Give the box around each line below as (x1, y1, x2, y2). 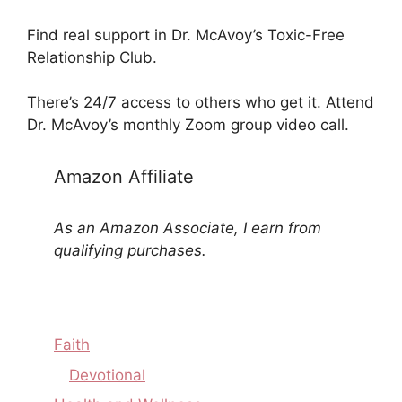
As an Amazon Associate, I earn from (54, 219, 321, 237)
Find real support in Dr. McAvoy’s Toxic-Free (27, 25, 345, 44)
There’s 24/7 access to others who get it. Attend (27, 93, 374, 111)
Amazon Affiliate (54, 166, 194, 188)
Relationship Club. (27, 48, 157, 66)
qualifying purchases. (54, 241, 206, 259)
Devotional (69, 365, 145, 384)
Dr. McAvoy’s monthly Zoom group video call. (27, 116, 349, 134)
